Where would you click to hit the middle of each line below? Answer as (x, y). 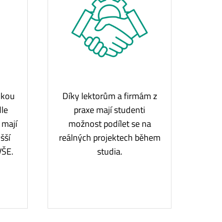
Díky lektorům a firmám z (110, 96)
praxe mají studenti (110, 110)
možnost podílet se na (110, 123)
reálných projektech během (110, 137)
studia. (110, 151)
